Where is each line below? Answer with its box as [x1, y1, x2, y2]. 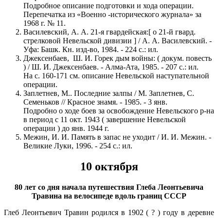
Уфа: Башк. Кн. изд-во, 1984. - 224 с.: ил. [23, 45, 158, 54]
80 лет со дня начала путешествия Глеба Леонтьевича [15, 182, 203, 191]
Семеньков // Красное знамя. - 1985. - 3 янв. [23, 97, 167, 106]
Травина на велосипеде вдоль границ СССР [32, 191, 186, 200]
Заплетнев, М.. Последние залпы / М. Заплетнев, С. [23, 89, 194, 97]
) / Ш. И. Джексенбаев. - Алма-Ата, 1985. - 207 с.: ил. [23, 62, 199, 71]
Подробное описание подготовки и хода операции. [23, 1, 194, 10]
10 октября [80, 160, 138, 173]
